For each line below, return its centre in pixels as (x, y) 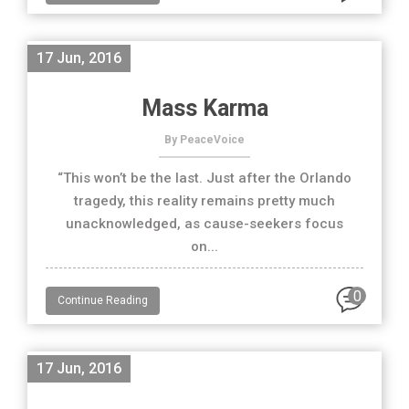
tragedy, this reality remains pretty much (204, 201)
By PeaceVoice (204, 140)
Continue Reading (103, 300)
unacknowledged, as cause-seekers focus (204, 224)
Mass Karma (204, 108)
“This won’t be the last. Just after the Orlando (204, 178)
